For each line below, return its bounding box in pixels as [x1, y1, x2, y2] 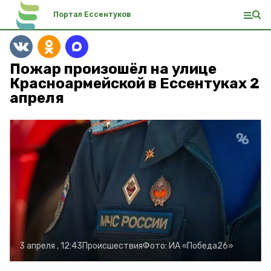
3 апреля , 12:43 [19, 241, 82, 251]
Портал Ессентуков [53, 10, 131, 19]
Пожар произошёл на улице [10, 60, 217, 77]
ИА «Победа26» [169, 241, 233, 251]
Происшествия [82, 241, 143, 251]
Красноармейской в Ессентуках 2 [10, 75, 260, 92]
